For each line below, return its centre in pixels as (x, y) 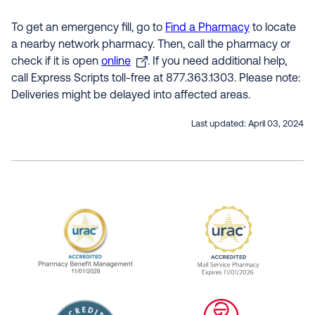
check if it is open (56, 62)
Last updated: (220, 124)
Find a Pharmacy (207, 28)
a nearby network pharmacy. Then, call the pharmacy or (151, 45)
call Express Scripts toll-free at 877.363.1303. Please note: (156, 79)
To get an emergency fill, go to (88, 28)
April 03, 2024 (276, 124)
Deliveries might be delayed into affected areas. (131, 96)
